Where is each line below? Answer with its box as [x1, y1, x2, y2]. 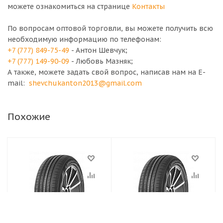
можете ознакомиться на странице [7, 2, 132, 11]
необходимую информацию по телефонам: [7, 35, 161, 44]
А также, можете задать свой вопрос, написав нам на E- [7, 68, 206, 77]
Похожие [7, 111, 50, 122]
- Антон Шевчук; [69, 46, 129, 55]
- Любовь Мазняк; [69, 57, 135, 66]
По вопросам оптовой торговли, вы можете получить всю [7, 24, 213, 33]
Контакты [132, 2, 165, 11]
